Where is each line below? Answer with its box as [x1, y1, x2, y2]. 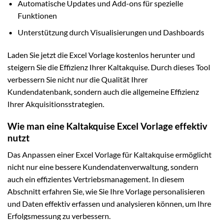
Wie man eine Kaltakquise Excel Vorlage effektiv [7, 120, 207, 132]
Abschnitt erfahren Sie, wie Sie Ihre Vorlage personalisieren [7, 187, 205, 196]
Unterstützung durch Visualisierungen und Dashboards [17, 27, 204, 37]
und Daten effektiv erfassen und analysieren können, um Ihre [7, 199, 211, 209]
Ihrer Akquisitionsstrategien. [7, 99, 104, 109]
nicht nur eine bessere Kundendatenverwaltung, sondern [7, 162, 198, 172]
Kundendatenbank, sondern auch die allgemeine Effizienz [7, 87, 199, 97]
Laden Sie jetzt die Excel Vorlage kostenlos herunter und [7, 50, 195, 60]
